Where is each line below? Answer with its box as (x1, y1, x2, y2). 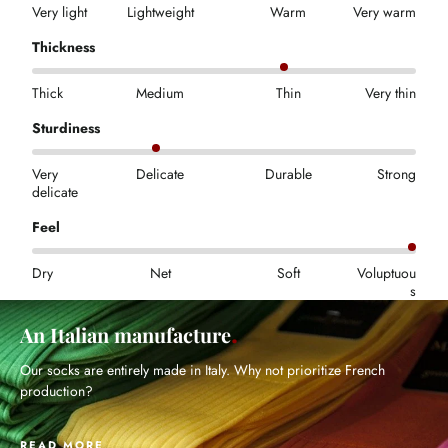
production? (20, 380, 93, 401)
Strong (377, 163, 416, 184)
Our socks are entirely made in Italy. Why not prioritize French (20, 359, 385, 380)
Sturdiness (32, 117, 100, 138)
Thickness (32, 36, 95, 57)
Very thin (365, 82, 416, 103)
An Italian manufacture (20, 320, 231, 348)
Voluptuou (357, 262, 416, 283)
